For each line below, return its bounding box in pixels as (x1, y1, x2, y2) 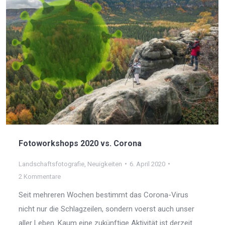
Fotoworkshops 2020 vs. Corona (19, 138, 142, 148)
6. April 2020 (130, 160, 165, 168)
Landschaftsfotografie (19, 160, 84, 168)
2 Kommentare (19, 172, 61, 180)
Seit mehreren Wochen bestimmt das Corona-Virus (19, 190, 188, 199)
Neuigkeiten (87, 160, 122, 168)
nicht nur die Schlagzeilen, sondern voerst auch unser (19, 204, 194, 213)
